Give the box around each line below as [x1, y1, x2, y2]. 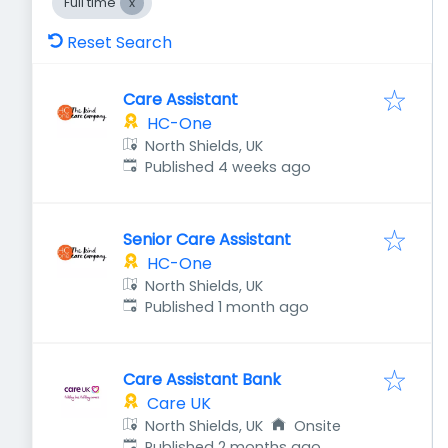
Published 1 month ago [145, 297, 310, 317]
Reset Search [67, 31, 172, 54]
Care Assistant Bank [123, 368, 281, 391]
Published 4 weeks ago [145, 157, 312, 177]
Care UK [147, 392, 211, 415]
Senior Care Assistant [123, 228, 291, 251]
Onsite [293, 416, 341, 436]
